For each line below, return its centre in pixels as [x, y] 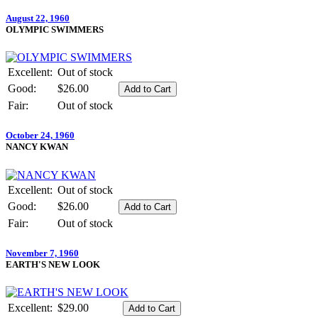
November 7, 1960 [42, 253]
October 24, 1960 [40, 136]
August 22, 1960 [38, 18]
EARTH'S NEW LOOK [53, 264]
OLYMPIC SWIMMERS [55, 30]
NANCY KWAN [37, 147]
